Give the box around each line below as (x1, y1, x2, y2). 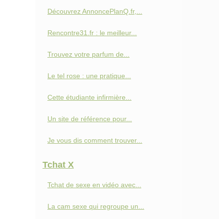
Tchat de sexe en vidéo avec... (47, 181, 141, 189)
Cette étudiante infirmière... (47, 93, 131, 101)
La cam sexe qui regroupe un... (47, 202, 144, 210)
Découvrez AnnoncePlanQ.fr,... (47, 7, 142, 15)
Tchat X (43, 160, 74, 170)
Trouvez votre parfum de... (47, 50, 130, 58)
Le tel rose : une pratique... (47, 72, 131, 80)
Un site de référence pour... (47, 115, 132, 123)
